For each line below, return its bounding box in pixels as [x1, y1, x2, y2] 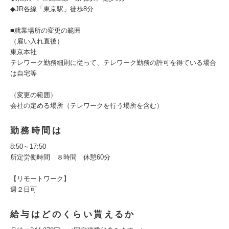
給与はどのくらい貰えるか [10, 210, 135, 219]
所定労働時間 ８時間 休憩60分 [10, 153, 110, 161]
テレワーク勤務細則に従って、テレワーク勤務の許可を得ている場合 [10, 59, 216, 66]
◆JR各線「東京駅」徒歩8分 [10, 5, 94, 13]
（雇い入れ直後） [10, 37, 63, 45]
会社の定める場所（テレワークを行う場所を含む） [10, 102, 163, 109]
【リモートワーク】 [10, 175, 70, 182]
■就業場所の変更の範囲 [10, 27, 81, 34]
